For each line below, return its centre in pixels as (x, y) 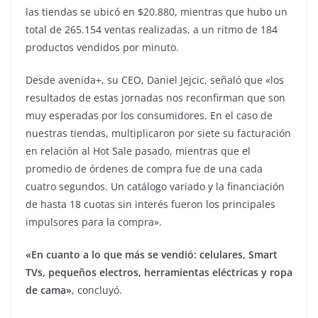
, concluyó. (97, 290)
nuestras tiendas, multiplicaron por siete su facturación (158, 133)
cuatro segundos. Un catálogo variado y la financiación (155, 187)
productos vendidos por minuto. (102, 48)
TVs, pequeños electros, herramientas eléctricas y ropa (159, 273)
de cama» (49, 290)
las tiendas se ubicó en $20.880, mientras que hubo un (157, 12)
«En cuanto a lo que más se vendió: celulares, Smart (152, 255)
